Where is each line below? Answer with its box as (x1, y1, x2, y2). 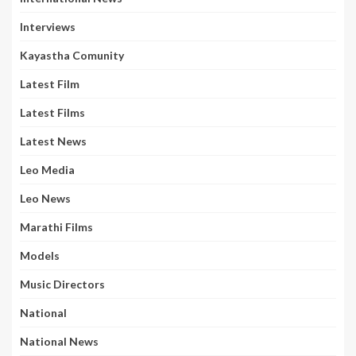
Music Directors (20, 277, 105, 291)
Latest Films (20, 106, 85, 119)
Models (20, 249, 60, 262)
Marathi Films (20, 220, 93, 234)
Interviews (20, 20, 75, 33)
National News (20, 335, 99, 348)
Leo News (20, 192, 71, 205)
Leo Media (20, 163, 75, 176)
